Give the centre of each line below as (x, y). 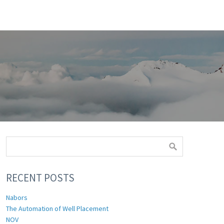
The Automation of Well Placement (57, 208)
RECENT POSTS (40, 178)
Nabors (16, 197)
